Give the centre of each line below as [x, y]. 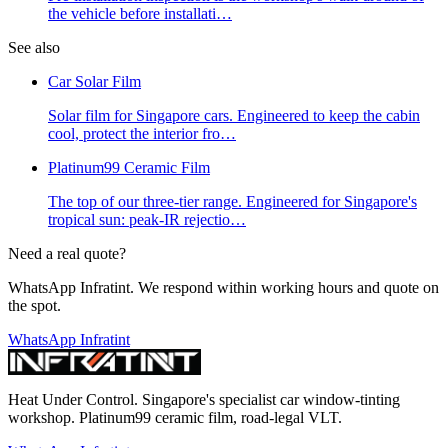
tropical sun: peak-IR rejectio [139, 220]
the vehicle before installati [132, 14]
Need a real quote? [67, 254]
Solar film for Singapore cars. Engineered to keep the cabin [234, 116]
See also [34, 48]
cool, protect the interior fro [134, 134]
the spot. [34, 306]
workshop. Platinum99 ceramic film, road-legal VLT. [175, 418]
